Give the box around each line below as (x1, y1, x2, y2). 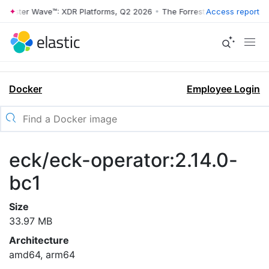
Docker (9, 83, 42, 95)
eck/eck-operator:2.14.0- (9, 148, 238, 172)
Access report (206, 6, 259, 16)
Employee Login (187, 83, 260, 95)
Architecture (9, 234, 69, 246)
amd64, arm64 (9, 249, 75, 261)
